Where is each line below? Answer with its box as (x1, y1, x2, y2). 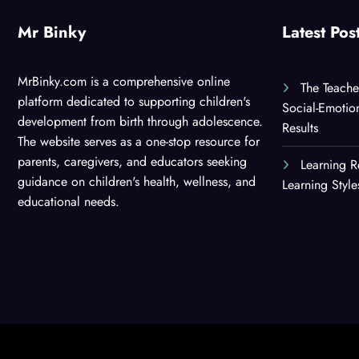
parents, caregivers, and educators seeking (18, 151, 247, 171)
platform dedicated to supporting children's (18, 91, 250, 111)
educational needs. (18, 192, 119, 211)
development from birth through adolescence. (18, 111, 263, 131)
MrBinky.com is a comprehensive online (18, 71, 230, 91)
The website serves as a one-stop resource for (18, 131, 260, 151)
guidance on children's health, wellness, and (18, 171, 256, 191)
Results (282, 118, 318, 137)
